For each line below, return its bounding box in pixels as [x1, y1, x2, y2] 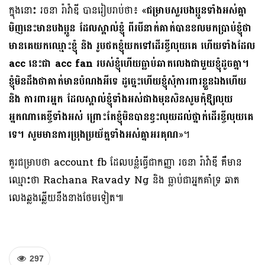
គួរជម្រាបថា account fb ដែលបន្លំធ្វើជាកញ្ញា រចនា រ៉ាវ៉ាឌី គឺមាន [9, 153, 242, 172]
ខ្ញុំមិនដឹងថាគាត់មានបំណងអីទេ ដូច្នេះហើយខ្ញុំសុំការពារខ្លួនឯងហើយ [9, 72, 247, 91]
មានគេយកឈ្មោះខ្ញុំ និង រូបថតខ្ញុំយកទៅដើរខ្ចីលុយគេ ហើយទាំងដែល [9, 36, 256, 55]
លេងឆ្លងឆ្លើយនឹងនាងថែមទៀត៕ [9, 188, 124, 207]
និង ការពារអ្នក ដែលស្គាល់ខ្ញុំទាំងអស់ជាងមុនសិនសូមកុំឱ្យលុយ [9, 89, 233, 108]
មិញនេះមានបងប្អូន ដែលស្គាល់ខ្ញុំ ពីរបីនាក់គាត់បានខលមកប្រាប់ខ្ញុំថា [9, 18, 252, 37]
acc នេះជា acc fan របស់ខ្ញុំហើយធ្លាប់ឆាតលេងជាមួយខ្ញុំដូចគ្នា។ [9, 54, 249, 73]
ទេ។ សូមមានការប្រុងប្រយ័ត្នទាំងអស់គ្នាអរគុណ [9, 125, 179, 144]
